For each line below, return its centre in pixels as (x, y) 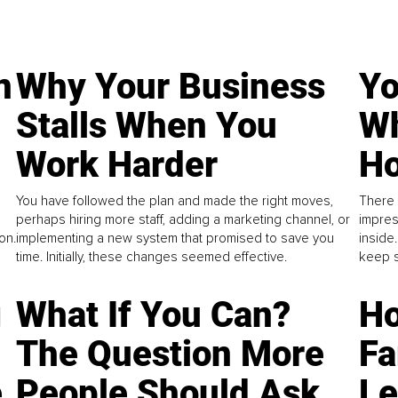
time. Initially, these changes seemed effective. (152, 257)
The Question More (171, 354)
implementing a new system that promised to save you (175, 239)
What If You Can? (154, 315)
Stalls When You (147, 126)
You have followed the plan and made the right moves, (175, 201)
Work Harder (117, 165)
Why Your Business (171, 87)
